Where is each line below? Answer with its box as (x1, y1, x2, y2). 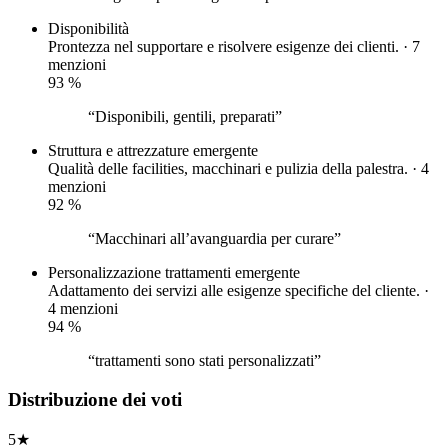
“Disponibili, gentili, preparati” (88, 108, 282, 126)
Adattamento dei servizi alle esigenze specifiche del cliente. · (48, 282, 429, 300)
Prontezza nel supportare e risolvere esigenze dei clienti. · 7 (48, 38, 420, 56)
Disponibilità (48, 20, 129, 38)
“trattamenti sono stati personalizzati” (88, 352, 321, 370)
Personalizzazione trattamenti (48, 264, 231, 282)
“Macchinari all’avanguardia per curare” (88, 230, 341, 248)
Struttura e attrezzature (48, 142, 189, 160)
